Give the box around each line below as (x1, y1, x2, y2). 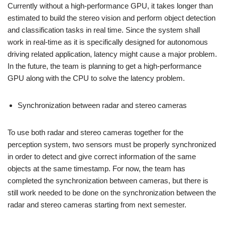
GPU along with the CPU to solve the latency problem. (8, 74, 185, 82)
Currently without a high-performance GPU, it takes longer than (8, 2, 213, 10)
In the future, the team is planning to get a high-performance (8, 62, 201, 70)
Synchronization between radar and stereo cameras (18, 101, 187, 109)
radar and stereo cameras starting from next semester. (8, 200, 186, 209)
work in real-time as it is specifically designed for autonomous (8, 38, 208, 46)
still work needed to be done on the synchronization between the (8, 188, 216, 197)
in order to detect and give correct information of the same (8, 152, 196, 161)
